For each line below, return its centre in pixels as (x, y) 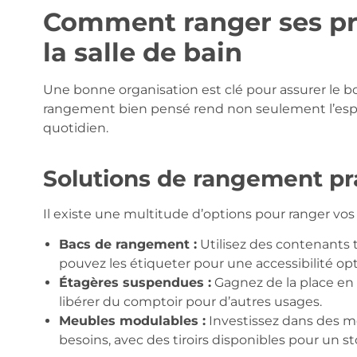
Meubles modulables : (132, 321)
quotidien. (75, 127)
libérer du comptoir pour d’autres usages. (190, 302)
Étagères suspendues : (135, 283)
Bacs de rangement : (127, 245)
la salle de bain (142, 52)
